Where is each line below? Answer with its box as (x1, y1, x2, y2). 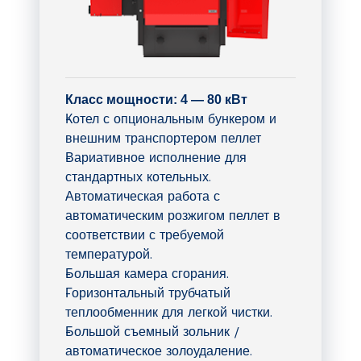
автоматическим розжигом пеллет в (65, 207, 280, 223)
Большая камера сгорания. (65, 265, 229, 281)
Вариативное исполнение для (65, 149, 247, 165)
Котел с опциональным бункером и (65, 110, 276, 127)
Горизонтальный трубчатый (65, 284, 230, 301)
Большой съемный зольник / (65, 323, 239, 339)
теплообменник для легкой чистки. (65, 304, 272, 320)
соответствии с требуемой (65, 226, 224, 243)
